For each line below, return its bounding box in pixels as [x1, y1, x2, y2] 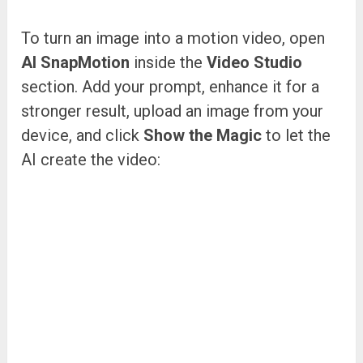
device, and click [21, 125, 144, 145]
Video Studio [207, 52, 303, 72]
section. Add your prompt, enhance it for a [21, 76, 320, 96]
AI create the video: [21, 149, 161, 169]
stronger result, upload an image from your [21, 100, 324, 121]
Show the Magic [143, 125, 263, 145]
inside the [130, 52, 207, 72]
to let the [262, 125, 331, 145]
